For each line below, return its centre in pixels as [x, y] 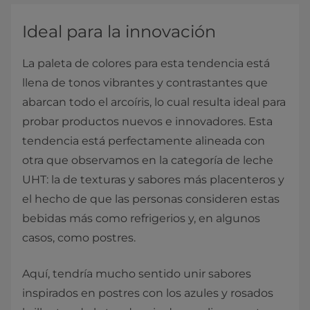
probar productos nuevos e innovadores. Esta [147, 122]
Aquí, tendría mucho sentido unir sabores [137, 274]
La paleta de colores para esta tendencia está [146, 64]
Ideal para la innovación [119, 32]
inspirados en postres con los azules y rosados [148, 293]
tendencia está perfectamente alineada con [144, 141]
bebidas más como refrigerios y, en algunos [141, 219]
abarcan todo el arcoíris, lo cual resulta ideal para [154, 102]
